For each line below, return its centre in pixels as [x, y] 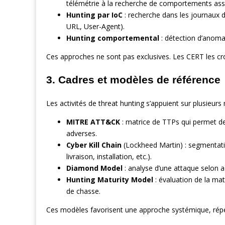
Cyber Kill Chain [94, 145]
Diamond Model [94, 168]
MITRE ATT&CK [93, 122]
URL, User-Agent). [95, 26]
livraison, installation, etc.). [109, 156]
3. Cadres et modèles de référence [133, 80]
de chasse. [83, 191]
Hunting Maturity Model [110, 179]
